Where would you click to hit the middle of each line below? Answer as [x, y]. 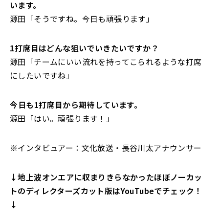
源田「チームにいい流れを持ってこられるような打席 [106, 62]
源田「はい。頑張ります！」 [62, 118]
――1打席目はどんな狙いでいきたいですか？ [84, 48]
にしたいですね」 [42, 75]
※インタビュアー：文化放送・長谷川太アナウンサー [106, 148]
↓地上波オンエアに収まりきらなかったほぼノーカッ [106, 177]
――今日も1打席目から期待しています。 [76, 105]
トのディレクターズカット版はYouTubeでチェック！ [106, 191]
